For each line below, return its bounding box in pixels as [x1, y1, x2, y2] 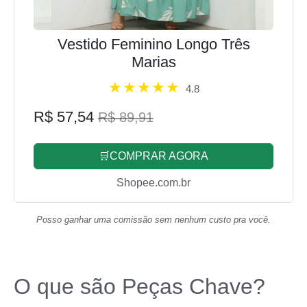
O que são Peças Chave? [14, 274, 265, 299]
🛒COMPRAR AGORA [99, 150, 208, 162]
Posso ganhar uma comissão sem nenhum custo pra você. [36, 214, 271, 225]
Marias [131, 53, 176, 71]
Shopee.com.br [116, 177, 191, 188]
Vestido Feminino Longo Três [57, 36, 250, 53]
